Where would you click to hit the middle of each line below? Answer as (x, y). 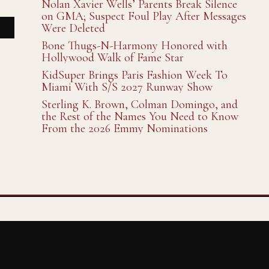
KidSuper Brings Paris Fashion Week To (134, 75)
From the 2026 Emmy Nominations (124, 128)
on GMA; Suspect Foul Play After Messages (144, 16)
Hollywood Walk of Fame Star (112, 58)
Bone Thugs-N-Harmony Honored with (134, 46)
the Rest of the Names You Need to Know (140, 116)
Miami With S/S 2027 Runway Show (127, 87)
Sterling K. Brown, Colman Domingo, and (139, 104)
